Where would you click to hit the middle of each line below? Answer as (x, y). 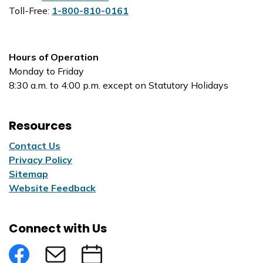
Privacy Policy (41, 160)
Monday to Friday (46, 71)
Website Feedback (52, 188)
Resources (40, 126)
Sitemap (28, 174)
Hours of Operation (54, 57)
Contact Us (35, 146)
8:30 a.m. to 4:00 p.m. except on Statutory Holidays (119, 85)
